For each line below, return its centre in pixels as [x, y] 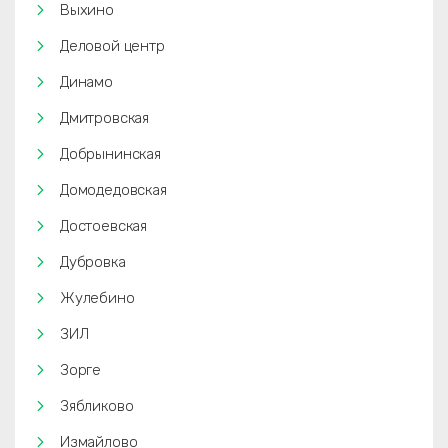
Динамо [86, 82]
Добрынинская [110, 154]
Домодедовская [113, 190]
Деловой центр [112, 46]
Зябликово [97, 406]
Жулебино [97, 298]
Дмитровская [105, 118]
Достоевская [104, 226]
